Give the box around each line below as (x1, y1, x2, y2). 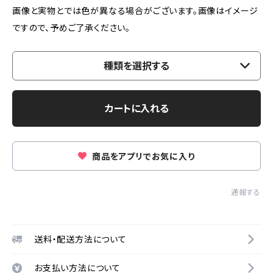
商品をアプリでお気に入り (90, 151, 195, 161)
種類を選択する (104, 60, 169, 72)
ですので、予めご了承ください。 (12, 23, 130, 33)
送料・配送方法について (34, 233, 127, 244)
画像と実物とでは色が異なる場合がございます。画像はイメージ (12, 5, 259, 16)
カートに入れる (104, 102, 169, 115)
